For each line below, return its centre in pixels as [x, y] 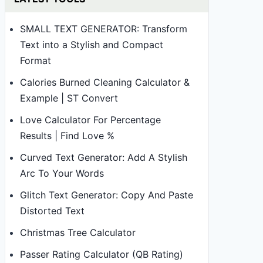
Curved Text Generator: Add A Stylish [104, 157]
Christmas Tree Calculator [78, 232]
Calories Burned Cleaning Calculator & [105, 82]
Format [36, 60]
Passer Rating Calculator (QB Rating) [102, 254]
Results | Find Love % [67, 136]
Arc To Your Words [62, 173]
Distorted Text [52, 211]
